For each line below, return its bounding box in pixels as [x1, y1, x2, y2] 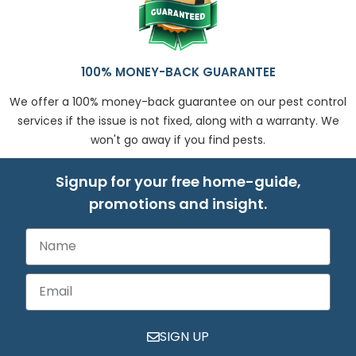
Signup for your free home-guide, [55, 171, 301, 192]
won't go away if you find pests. [91, 131, 265, 148]
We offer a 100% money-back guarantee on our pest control [10, 93, 346, 110]
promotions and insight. [89, 193, 267, 214]
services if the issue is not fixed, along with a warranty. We [17, 112, 339, 129]
